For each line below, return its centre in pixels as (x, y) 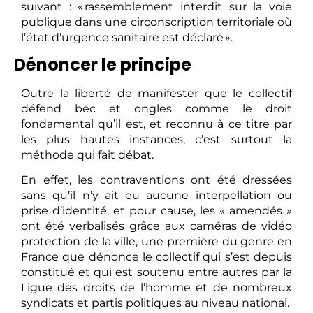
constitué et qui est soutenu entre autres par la (156, 272)
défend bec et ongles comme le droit (156, 109)
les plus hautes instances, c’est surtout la (156, 140)
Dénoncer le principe (103, 65)
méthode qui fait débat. (87, 155)
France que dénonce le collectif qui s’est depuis (156, 257)
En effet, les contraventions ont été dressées (156, 180)
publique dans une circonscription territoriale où (156, 22)
